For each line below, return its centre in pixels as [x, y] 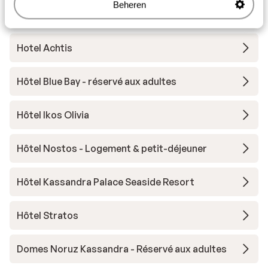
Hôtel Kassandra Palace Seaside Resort [106, 182]
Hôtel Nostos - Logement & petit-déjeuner [112, 148]
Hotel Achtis [45, 48]
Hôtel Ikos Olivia [53, 115]
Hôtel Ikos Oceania [59, 14]
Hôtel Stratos [48, 215]
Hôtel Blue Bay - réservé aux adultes [97, 81]
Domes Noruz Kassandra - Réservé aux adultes [122, 249]
